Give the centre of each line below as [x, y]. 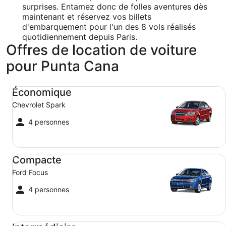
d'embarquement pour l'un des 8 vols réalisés [109, 26]
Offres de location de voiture [101, 50]
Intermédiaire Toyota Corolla [60, 220]
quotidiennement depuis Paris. [80, 37]
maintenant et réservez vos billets [87, 16]
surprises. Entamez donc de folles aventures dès [115, 6]
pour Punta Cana [63, 66]
